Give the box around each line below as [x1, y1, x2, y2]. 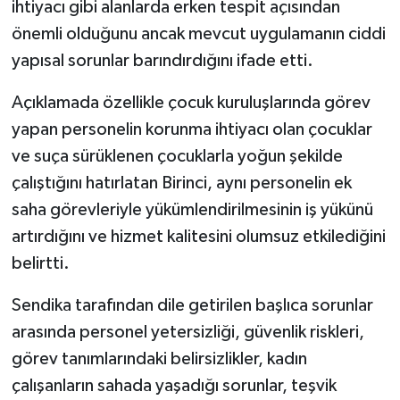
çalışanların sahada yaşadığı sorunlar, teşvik [11, 376, 337, 395]
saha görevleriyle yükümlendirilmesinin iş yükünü [11, 200, 373, 219]
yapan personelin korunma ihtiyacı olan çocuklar [11, 120, 372, 138]
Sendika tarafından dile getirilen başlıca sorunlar [11, 296, 373, 314]
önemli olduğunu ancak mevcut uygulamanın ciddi [11, 24, 386, 43]
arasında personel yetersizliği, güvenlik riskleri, [11, 322, 364, 341]
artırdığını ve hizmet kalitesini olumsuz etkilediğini [11, 227, 386, 246]
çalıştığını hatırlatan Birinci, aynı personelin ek [11, 173, 352, 192]
